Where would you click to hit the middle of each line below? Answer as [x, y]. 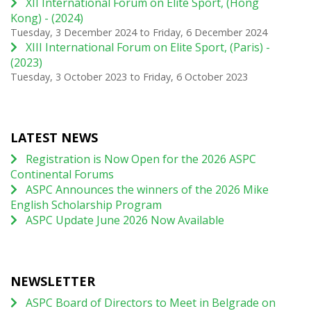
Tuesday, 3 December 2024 [74, 32]
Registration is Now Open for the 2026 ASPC [141, 159]
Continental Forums [62, 174]
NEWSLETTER [53, 281]
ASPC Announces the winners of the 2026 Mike [147, 189]
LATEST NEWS [54, 137]
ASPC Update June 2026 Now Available [125, 220]
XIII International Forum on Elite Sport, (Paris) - [148, 47]
